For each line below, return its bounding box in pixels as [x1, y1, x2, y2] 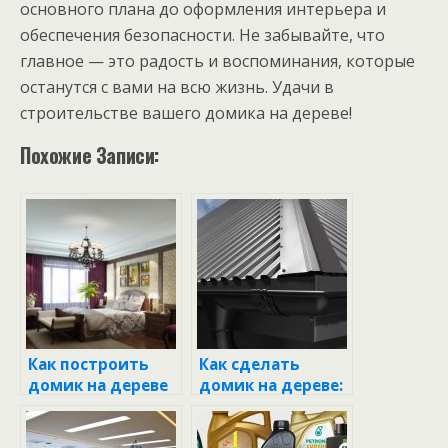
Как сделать [199, 354, 300, 376]
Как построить [28, 354, 149, 376]
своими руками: [28, 396, 159, 418]
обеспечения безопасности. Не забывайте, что [20, 24, 385, 47]
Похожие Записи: [20, 140, 159, 171]
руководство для [199, 417, 342, 439]
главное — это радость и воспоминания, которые [20, 50, 415, 73]
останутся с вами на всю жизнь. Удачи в [20, 76, 334, 99]
